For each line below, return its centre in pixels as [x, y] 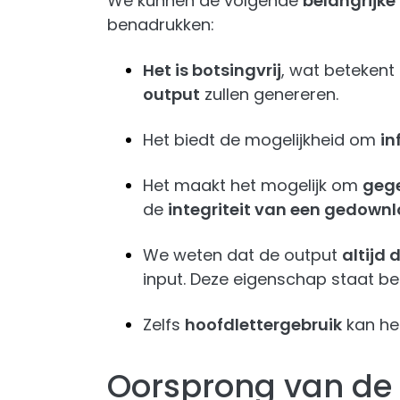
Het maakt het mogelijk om [253, 185]
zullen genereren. [269, 94]
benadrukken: [161, 25]
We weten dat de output [242, 255]
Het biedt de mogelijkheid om [262, 140]
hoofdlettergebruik [263, 325]
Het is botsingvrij [212, 70]
